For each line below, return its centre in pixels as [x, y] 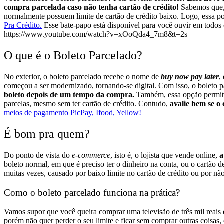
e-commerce [91, 155]
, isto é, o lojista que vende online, [165, 155]
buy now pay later [190, 77]
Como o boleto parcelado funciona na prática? [92, 192]
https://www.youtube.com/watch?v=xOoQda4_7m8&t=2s [98, 34]
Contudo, [154, 104]
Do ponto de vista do [38, 155]
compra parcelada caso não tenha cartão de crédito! [91, 7]
